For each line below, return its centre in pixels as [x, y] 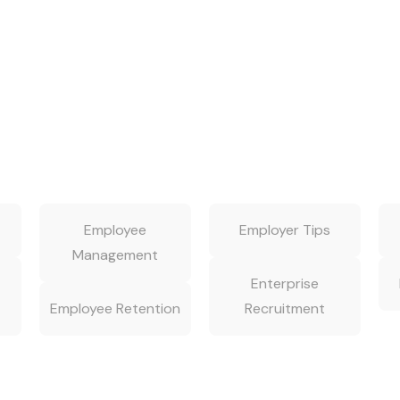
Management [115, 255]
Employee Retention [115, 308]
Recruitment [285, 308]
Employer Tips [285, 230]
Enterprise [285, 283]
